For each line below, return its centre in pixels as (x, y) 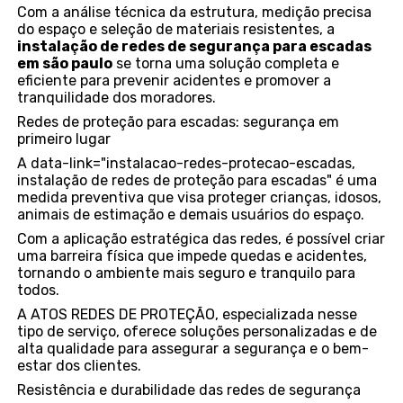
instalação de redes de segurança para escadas (195, 47)
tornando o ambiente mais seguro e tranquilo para (187, 273)
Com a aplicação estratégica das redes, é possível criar (201, 239)
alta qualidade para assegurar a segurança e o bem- (193, 349)
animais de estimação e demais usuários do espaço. (191, 215)
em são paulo (65, 64)
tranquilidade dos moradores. (117, 98)
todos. (39, 291)
